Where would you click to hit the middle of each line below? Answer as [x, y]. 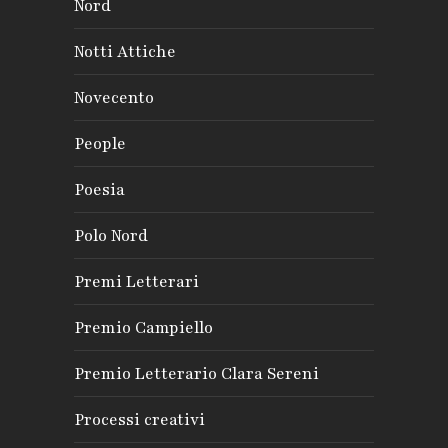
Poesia [99, 189]
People [100, 143]
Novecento [114, 97]
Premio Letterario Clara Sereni [196, 373]
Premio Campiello [143, 327]
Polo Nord [111, 235]
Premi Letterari [136, 281]
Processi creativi [139, 419]
